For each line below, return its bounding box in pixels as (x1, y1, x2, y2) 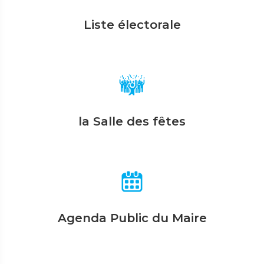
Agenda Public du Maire (57, 210, 207, 225)
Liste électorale (83, 17, 181, 32)
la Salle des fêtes (78, 114, 186, 128)
